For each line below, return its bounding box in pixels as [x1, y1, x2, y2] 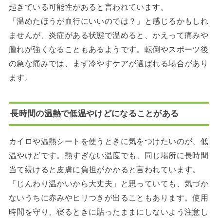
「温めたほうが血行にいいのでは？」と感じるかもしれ [8, 17, 209, 26]
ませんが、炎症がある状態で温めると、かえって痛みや [8, 31, 209, 40]
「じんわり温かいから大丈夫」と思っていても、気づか [8, 179, 209, 188]
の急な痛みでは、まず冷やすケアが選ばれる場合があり [8, 59, 209, 68]
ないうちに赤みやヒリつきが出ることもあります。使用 [8, 193, 209, 202]
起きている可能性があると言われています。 [8, 2, 169, 12]
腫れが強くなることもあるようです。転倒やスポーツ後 [8, 45, 209, 54]
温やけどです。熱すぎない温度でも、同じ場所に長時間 [8, 151, 209, 160]
